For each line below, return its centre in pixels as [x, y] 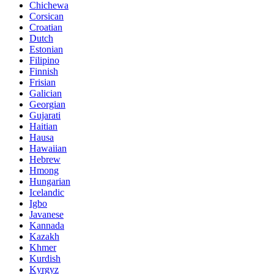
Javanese [46, 215]
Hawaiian [48, 149]
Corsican [46, 17]
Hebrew [45, 160]
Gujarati [45, 116]
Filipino [44, 61]
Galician [46, 94]
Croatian [46, 28]
